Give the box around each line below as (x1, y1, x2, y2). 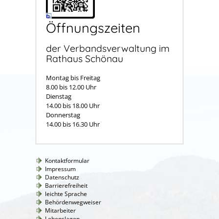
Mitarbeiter (45, 206, 76, 215)
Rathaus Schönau (46, 52, 123, 65)
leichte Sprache (45, 189, 87, 198)
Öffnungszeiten (46, 19, 140, 36)
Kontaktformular (45, 156, 89, 165)
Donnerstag (46, 110, 80, 119)
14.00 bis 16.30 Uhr (46, 119, 101, 129)
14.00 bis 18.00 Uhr (46, 101, 100, 110)
